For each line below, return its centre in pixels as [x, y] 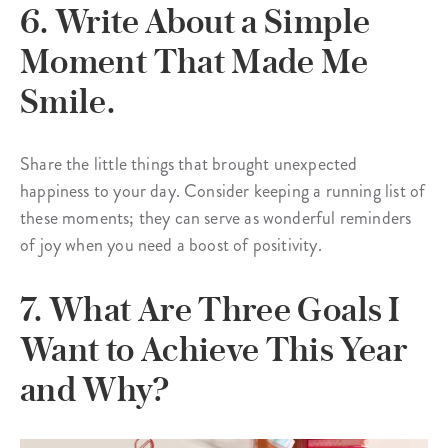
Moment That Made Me [194, 60]
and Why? [94, 388]
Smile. [68, 100]
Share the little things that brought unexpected [189, 163]
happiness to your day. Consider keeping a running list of [223, 190]
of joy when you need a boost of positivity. [171, 244]
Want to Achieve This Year [213, 348]
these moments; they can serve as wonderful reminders [216, 217]
